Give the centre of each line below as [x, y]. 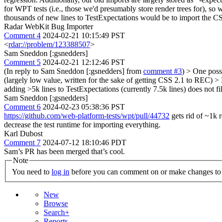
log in [60, 172]
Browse [56, 204]
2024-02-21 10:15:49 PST [84, 35]
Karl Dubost [23, 133]
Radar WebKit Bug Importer [49, 26]
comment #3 [163, 71]
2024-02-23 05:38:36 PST [84, 107]
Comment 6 [22, 107]
